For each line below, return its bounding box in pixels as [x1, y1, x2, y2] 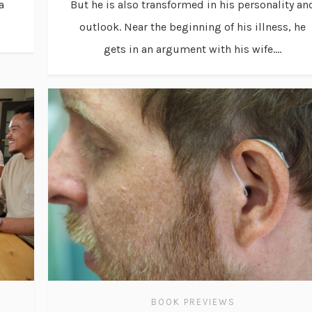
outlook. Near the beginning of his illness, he [79, 19, 306, 33]
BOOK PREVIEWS [151, 297, 235, 308]
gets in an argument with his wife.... [104, 42, 281, 56]
